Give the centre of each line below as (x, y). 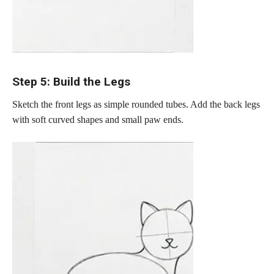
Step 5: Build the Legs (71, 82)
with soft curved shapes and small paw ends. (98, 119)
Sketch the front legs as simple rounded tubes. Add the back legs (136, 104)
